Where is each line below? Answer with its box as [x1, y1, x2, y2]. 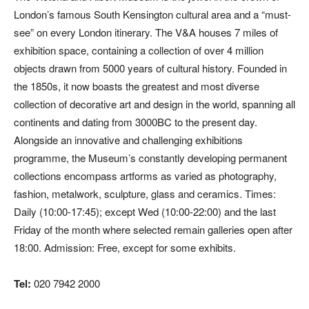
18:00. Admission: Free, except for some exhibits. [14, 240, 236, 255]
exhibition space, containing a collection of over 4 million [14, 43, 263, 57]
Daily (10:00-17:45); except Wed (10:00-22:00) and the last [14, 204, 276, 219]
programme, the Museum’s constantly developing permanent [14, 150, 287, 165]
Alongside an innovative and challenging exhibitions [14, 132, 243, 147]
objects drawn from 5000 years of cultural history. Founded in [14, 61, 287, 75]
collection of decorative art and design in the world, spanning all [14, 97, 295, 111]
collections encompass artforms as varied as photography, [14, 168, 277, 183]
